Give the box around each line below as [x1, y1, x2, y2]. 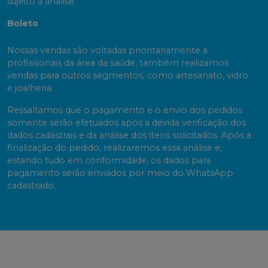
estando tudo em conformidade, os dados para [7, 155, 211, 166]
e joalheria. [7, 83, 53, 94]
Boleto [7, 18, 38, 29]
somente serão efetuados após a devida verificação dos [7, 117, 246, 129]
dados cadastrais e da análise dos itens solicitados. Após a [7, 130, 251, 141]
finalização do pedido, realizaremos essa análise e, [7, 142, 222, 154]
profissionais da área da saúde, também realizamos [7, 57, 229, 69]
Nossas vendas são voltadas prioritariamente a [7, 45, 208, 56]
